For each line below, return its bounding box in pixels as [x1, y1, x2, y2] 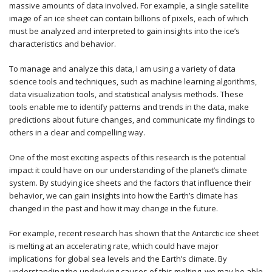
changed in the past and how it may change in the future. [9, 203, 218, 214]
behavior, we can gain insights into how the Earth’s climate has [9, 190, 238, 201]
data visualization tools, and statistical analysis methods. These [9, 89, 243, 100]
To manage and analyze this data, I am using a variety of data [9, 63, 236, 74]
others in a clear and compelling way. [9, 127, 145, 138]
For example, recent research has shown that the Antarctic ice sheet [9, 228, 259, 239]
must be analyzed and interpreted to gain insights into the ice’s [9, 25, 240, 36]
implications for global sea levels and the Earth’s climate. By [9, 253, 227, 264]
